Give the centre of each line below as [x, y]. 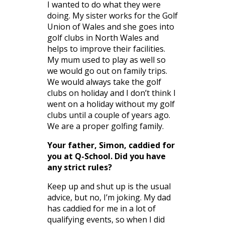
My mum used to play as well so [106, 60]
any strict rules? [80, 167]
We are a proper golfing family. [105, 126]
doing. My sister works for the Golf [113, 15]
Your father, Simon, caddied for [111, 145]
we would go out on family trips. [107, 71]
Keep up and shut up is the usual [109, 186]
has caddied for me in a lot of [101, 208]
